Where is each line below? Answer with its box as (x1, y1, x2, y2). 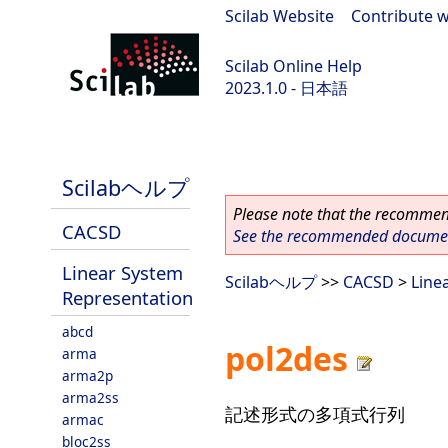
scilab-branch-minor (10, 130, 163, 152)
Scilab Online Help (225, 55, 362, 77)
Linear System (62, 260, 183, 285)
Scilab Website (225, 5, 334, 27)
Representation (62, 285, 193, 310)
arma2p (62, 366, 113, 385)
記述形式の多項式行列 (225, 401, 405, 426)
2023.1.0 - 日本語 (225, 77, 348, 99)
